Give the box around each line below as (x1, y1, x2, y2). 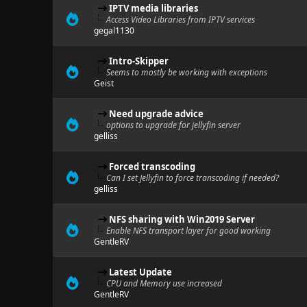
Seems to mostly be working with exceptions (106, 66, 267, 78)
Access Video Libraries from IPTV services (106, 14, 255, 25)
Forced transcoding (108, 160, 195, 173)
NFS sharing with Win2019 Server (108, 213, 255, 225)
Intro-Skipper (108, 55, 169, 67)
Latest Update (108, 266, 172, 278)
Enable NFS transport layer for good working (106, 225, 271, 236)
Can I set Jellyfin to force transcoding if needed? (106, 172, 279, 184)
